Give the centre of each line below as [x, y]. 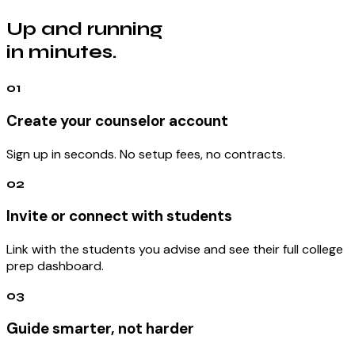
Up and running [84, 29]
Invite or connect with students [119, 216]
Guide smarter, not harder [100, 328]
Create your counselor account [117, 120]
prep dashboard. [55, 266]
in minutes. [62, 52]
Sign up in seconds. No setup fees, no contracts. [146, 154]
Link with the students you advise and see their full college [175, 250]
